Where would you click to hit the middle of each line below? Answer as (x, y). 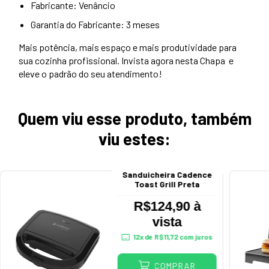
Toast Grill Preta (167, 184)
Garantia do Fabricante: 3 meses (95, 25)
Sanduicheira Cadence (167, 175)
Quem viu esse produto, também (134, 119)
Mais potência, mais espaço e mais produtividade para (128, 47)
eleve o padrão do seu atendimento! (90, 74)
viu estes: (134, 139)
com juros (195, 237)
